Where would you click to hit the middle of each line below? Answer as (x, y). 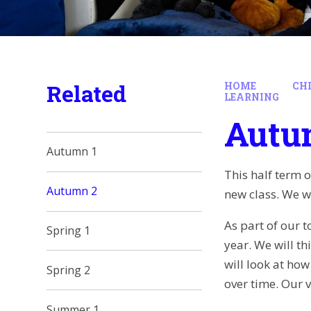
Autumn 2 (72, 191)
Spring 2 (69, 270)
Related (87, 93)
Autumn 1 (72, 152)
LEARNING (252, 97)
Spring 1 (69, 230)
